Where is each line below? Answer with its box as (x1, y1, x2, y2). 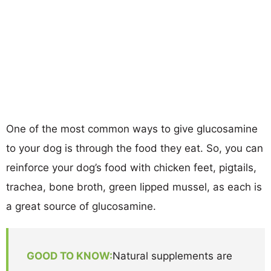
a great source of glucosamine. (6, 200, 156, 212)
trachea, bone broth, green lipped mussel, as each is (6, 180, 262, 193)
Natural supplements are (113, 249, 232, 262)
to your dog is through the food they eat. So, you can (6, 142, 263, 154)
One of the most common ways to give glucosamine (6, 122, 258, 135)
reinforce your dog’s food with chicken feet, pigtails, (6, 161, 256, 174)
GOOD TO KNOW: (27, 249, 113, 262)
